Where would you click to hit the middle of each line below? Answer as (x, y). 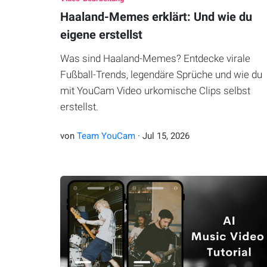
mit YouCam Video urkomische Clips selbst (155, 91)
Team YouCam (106, 136)
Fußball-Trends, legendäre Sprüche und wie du (161, 75)
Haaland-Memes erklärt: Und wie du (156, 17)
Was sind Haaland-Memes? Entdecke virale (155, 59)
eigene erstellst (101, 35)
